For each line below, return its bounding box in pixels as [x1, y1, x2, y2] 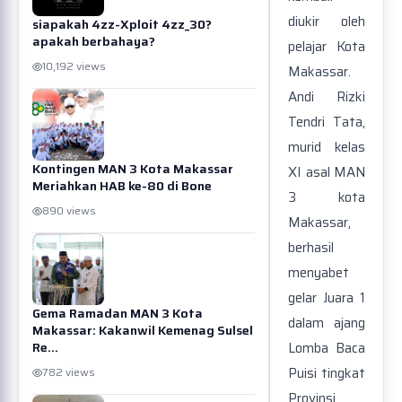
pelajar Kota [288, 36, 365, 58]
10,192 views [42, 57, 106, 74]
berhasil [288, 237, 334, 259]
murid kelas [288, 136, 365, 159]
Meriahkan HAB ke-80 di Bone [32, 176, 212, 196]
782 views [42, 363, 95, 380]
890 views [42, 202, 96, 219]
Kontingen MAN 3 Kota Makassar [32, 159, 233, 179]
